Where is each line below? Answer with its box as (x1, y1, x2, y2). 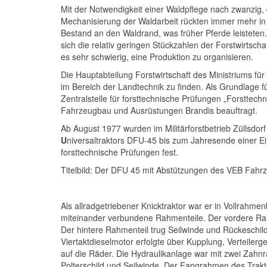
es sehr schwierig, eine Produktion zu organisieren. (61, 51, 253, 63)
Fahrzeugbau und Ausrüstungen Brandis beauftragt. (61, 104, 257, 116)
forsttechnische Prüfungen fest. (61, 146, 178, 158)
